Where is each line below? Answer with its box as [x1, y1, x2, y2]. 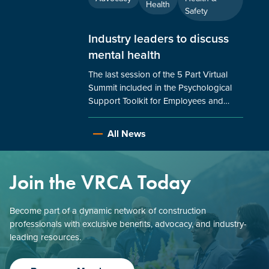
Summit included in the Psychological [88, 80, 232, 94]
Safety [184, 4, 208, 17]
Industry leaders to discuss [88, 29, 229, 47]
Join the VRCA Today [10, 169, 191, 195]
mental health [88, 46, 160, 64]
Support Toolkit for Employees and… [88, 94, 229, 107]
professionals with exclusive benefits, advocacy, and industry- [10, 217, 246, 231]
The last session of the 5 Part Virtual [88, 67, 228, 81]
